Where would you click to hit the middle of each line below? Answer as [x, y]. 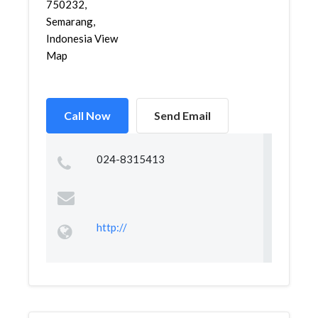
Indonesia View [82, 38]
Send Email [182, 115]
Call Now [87, 115]
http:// [111, 227]
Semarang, [71, 21]
